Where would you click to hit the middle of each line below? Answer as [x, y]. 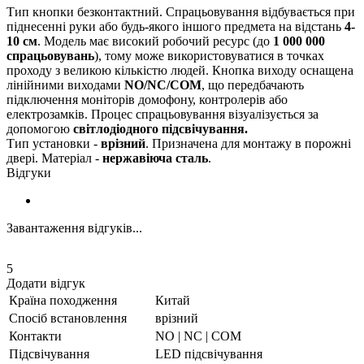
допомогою [40, 128]
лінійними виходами [65, 84]
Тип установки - [54, 143]
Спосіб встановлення [68, 318]
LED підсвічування [209, 353]
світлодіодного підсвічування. [160, 128]
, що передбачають [253, 84]
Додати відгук [46, 283]
